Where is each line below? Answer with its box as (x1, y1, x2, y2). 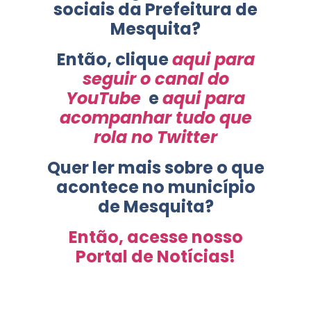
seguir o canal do (82, 67, 229, 91)
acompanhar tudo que (59, 106, 252, 130)
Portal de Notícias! (76, 245, 235, 269)
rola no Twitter (94, 126, 217, 149)
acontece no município (56, 176, 255, 199)
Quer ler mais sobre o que (47, 156, 264, 180)
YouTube (66, 87, 141, 110)
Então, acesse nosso (68, 226, 243, 249)
